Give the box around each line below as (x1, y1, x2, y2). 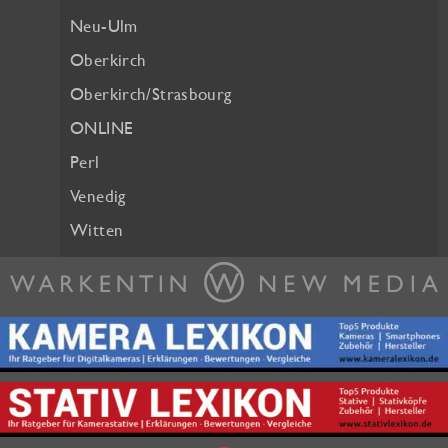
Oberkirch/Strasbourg (70, 83, 232, 105)
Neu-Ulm (70, 15, 138, 37)
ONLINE (70, 117, 134, 139)
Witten (70, 219, 124, 241)
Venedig (70, 185, 126, 207)
